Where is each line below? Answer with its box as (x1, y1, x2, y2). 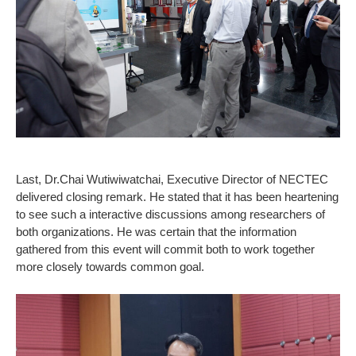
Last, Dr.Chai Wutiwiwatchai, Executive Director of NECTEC (16, 172, 328, 187)
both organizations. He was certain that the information (16, 225, 296, 239)
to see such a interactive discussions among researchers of (16, 207, 325, 222)
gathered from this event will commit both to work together (16, 242, 315, 257)
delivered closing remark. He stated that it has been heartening (16, 190, 339, 204)
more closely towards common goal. (16, 260, 204, 274)
